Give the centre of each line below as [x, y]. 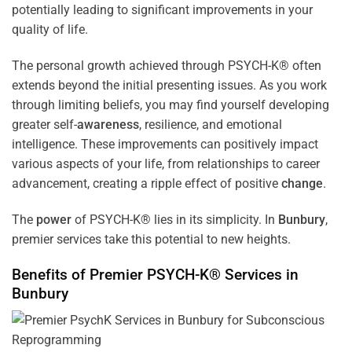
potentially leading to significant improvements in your [162, 10]
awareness [108, 124]
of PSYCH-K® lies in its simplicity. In [175, 219]
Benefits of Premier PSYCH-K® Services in [155, 274]
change [302, 183]
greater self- [44, 124]
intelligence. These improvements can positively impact [165, 144]
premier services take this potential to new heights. [151, 239]
